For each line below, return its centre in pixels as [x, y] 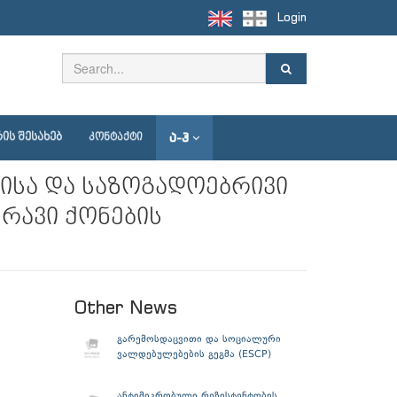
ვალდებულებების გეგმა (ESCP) [195, 354]
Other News [125, 307]
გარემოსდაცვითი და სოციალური [199, 339]
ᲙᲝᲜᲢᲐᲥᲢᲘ [116, 136]
